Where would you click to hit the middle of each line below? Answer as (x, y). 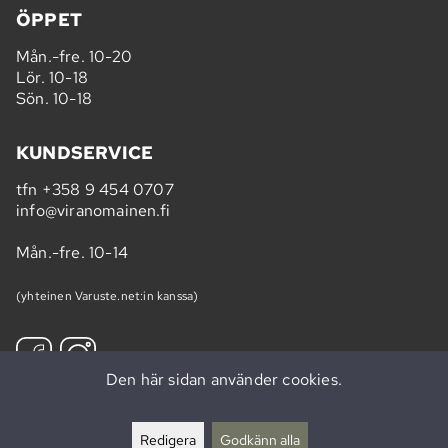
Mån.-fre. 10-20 (74, 57)
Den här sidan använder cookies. (224, 379)
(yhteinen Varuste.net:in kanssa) (107, 296)
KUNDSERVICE (85, 153)
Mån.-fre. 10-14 (72, 253)
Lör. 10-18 (52, 78)
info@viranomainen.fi (93, 211)
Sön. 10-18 (54, 99)
